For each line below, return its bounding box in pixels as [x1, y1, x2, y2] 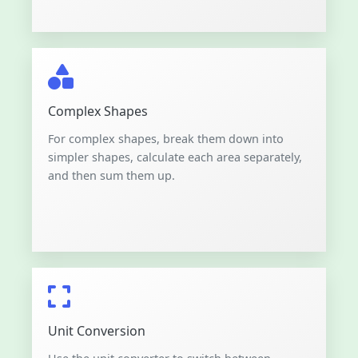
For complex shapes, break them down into [48, 131, 284, 147]
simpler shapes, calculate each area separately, [48, 149, 302, 165]
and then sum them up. [48, 168, 175, 184]
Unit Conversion [48, 321, 145, 340]
